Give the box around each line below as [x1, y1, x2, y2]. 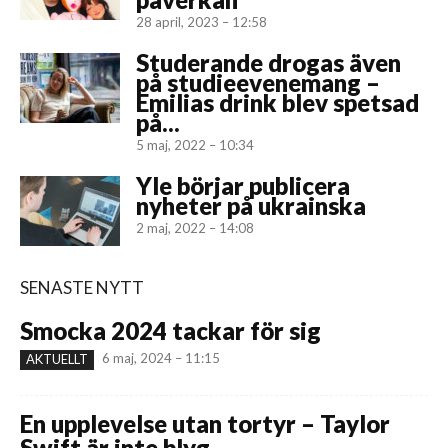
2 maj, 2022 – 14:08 [136, 219, 254, 236]
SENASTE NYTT [20, 276, 144, 298]
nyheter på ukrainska [136, 190, 366, 220]
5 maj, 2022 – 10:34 [136, 136, 254, 153]
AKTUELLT [26, 350, 88, 367]
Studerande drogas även [136, 47, 401, 77]
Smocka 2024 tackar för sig [20, 315, 321, 345]
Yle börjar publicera [136, 170, 350, 200]
